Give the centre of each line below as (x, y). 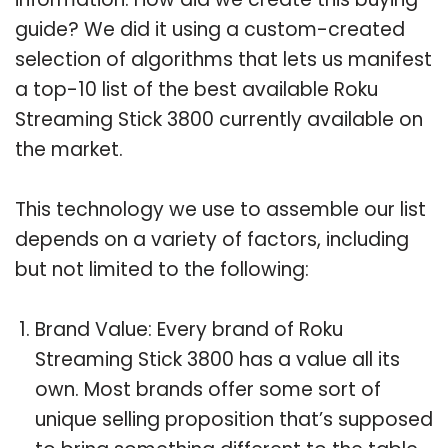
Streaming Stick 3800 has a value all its (217, 359)
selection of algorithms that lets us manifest (223, 59)
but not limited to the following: (162, 269)
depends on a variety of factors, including (212, 239)
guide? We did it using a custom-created (210, 29)
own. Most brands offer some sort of (208, 389)
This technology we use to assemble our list (220, 209)
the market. (69, 149)
